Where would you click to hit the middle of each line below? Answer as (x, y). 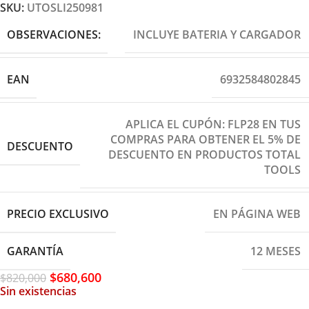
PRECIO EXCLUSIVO (58, 213)
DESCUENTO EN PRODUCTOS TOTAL (205, 154)
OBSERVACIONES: (54, 34)
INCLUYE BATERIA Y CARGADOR (217, 35)
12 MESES (276, 251)
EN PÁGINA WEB (257, 214)
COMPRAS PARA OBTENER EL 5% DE (206, 139)
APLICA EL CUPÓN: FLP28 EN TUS (213, 124)
